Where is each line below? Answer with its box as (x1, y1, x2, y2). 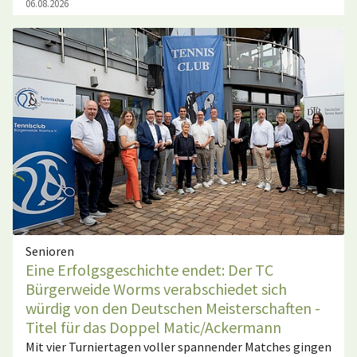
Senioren (25, 243, 74, 259)
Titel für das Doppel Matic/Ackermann (25, 317, 281, 337)
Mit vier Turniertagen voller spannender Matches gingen (25, 339, 331, 355)
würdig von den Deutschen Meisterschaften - (25, 298, 320, 318)
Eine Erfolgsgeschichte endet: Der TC (25, 260, 273, 280)
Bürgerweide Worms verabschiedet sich (25, 279, 287, 299)
